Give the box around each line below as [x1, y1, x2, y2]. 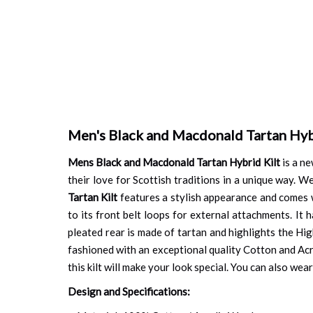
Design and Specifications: [68, 284, 190, 298]
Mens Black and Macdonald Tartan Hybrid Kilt [68, 155, 280, 168]
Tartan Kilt [68, 190, 118, 203]
